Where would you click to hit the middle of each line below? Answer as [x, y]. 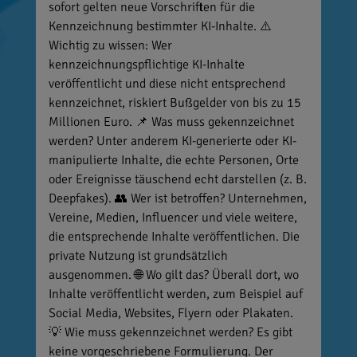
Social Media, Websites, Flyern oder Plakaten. [171, 314]
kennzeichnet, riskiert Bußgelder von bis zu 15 [175, 103]
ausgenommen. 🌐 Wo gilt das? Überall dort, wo [173, 275]
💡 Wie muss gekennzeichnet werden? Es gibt [170, 333]
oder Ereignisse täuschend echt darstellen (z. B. [177, 180]
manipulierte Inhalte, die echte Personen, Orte [173, 161]
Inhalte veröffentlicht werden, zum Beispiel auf [175, 294]
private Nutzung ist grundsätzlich [138, 256]
